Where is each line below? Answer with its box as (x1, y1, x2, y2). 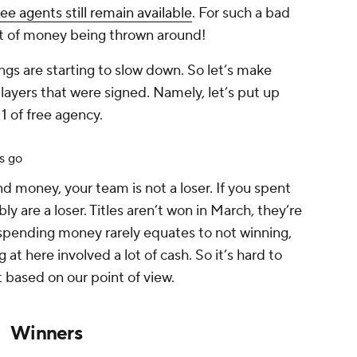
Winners (10, 321, 82, 347)
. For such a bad (192, 4, 290, 23)
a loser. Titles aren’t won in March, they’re (41, 202, 302, 221)
